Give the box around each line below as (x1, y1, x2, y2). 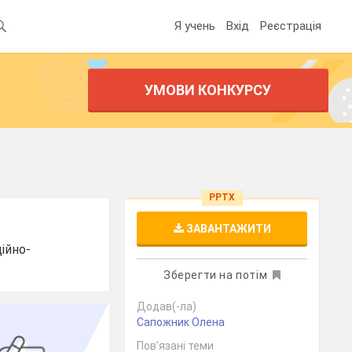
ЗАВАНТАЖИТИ (183, 222, 271, 235)
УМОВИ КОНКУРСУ (145, 82, 272, 98)
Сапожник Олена (137, 316, 225, 328)
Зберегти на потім (163, 269, 268, 281)
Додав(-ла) (137, 300, 197, 313)
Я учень (174, 18, 215, 33)
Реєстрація (260, 18, 321, 33)
